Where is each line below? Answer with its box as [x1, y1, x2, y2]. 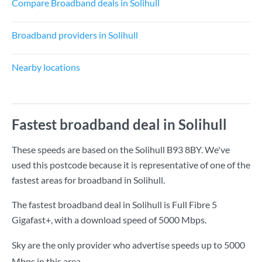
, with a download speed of [51, 214, 158, 225]
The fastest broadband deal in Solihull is [12, 199, 172, 210]
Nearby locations [12, 61, 80, 73]
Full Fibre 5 [172, 199, 217, 210]
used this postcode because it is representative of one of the [12, 159, 250, 170]
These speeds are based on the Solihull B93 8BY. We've [12, 144, 230, 155]
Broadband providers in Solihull [12, 29, 138, 40]
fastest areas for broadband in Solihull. [12, 174, 165, 185]
